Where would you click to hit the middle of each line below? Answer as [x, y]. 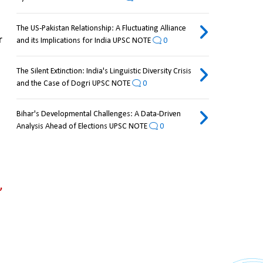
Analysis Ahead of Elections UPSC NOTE [82, 127]
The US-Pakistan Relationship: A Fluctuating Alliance [101, 29]
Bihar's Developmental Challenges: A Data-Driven [98, 114]
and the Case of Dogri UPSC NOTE [73, 84]
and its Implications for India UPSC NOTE [83, 41]
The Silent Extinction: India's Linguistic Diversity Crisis [104, 72]
